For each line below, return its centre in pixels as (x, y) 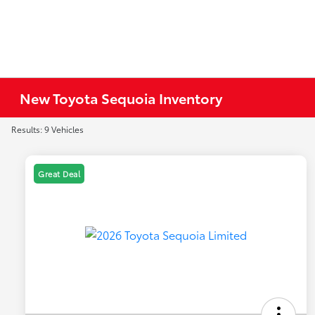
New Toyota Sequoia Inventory (121, 98)
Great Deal (59, 174)
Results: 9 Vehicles (47, 129)
